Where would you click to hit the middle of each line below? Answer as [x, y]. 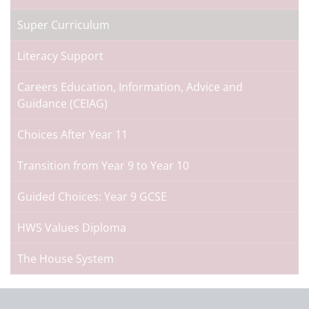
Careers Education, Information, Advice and [130, 87]
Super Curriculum [63, 25]
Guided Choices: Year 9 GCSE [92, 197]
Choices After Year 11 [72, 134]
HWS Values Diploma [72, 228]
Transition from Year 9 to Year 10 [103, 166]
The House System [66, 259]
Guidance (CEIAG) [62, 103]
